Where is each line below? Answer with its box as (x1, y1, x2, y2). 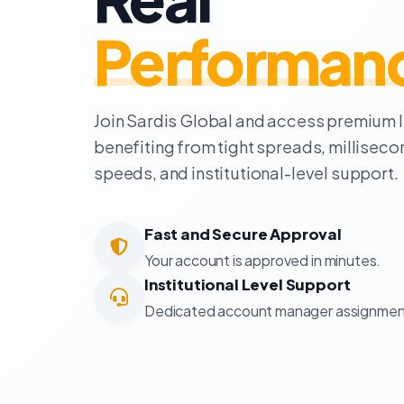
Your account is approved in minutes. (144, 250, 381, 270)
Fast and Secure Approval (144, 224, 342, 243)
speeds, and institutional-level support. (94, 161, 399, 183)
